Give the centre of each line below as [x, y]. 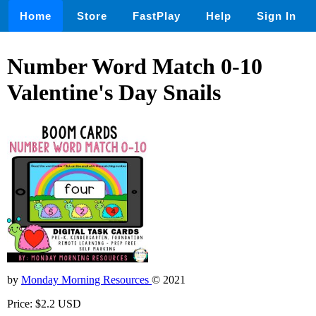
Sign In [276, 16]
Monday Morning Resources [86, 279]
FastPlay [157, 16]
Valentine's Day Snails [114, 93]
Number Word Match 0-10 [135, 67]
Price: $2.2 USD [44, 303]
